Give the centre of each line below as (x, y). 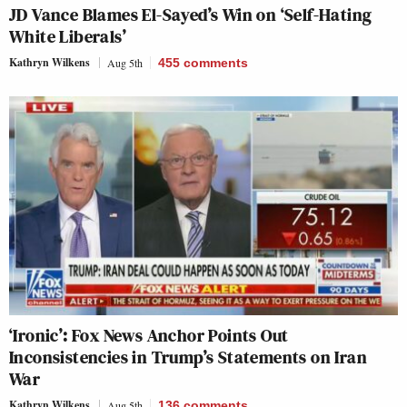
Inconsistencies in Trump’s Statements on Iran (188, 357)
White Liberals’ (68, 37)
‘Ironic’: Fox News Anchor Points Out (149, 335)
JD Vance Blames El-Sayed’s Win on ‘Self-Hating (191, 15)
